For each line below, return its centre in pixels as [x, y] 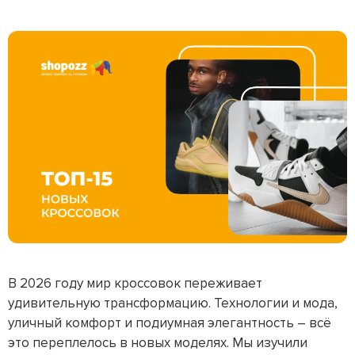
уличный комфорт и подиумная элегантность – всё [170, 323]
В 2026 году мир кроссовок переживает [135, 283]
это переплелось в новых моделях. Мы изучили [158, 342]
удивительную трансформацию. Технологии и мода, [173, 303]
